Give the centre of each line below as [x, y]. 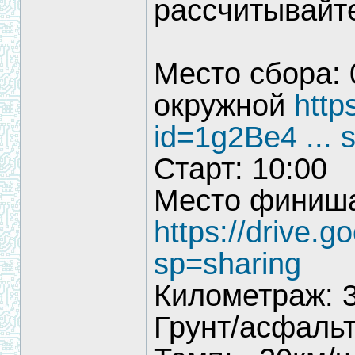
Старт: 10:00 [240, 169]
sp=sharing [227, 264]
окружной [224, 105]
